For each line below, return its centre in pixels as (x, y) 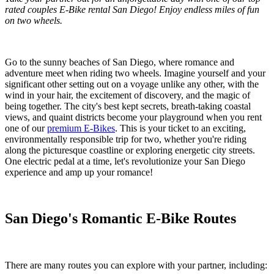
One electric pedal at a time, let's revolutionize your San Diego (125, 161)
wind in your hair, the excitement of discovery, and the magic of (128, 95)
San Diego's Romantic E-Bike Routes (120, 219)
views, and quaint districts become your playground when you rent (133, 117)
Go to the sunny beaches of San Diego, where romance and (120, 62)
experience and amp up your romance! (79, 172)
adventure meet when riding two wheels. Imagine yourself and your (135, 73)
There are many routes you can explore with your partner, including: (136, 265)
